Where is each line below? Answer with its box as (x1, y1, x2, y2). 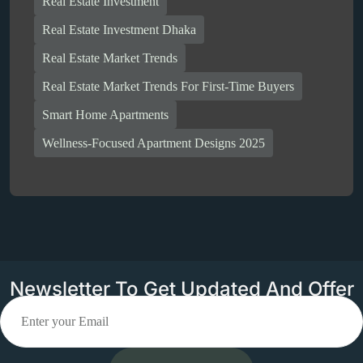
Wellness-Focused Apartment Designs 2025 (42, 135, 265, 150)
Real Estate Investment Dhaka (42, 22, 196, 36)
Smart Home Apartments (42, 107, 169, 122)
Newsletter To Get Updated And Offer (9, 277, 354, 301)
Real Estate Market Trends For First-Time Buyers (42, 79, 294, 93)
